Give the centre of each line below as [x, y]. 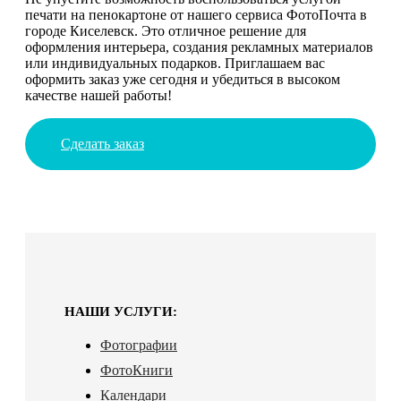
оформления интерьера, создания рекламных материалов [199, 47]
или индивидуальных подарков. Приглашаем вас [175, 63]
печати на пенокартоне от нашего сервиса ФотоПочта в [196, 14]
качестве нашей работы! [98, 95]
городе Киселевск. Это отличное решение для [166, 30]
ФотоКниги [137, 370]
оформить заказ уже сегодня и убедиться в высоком [183, 79]
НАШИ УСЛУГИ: [121, 311]
